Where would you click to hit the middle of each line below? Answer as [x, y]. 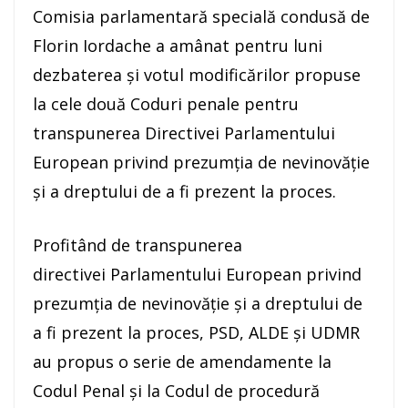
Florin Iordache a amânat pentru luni [178, 45]
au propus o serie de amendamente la [182, 361]
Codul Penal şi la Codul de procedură [176, 390]
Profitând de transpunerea [138, 245]
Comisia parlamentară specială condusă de [201, 16]
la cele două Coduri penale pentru [166, 103]
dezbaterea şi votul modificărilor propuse [197, 74]
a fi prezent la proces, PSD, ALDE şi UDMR [196, 332]
